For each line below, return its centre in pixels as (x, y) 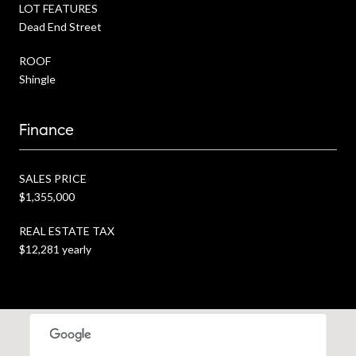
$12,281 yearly (55, 249)
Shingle (37, 79)
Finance (46, 130)
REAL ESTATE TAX (67, 230)
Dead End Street (60, 26)
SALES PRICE (53, 178)
